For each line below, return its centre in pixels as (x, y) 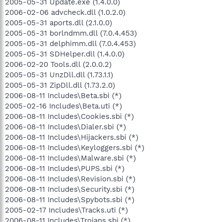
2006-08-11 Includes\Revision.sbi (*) (70, 179)
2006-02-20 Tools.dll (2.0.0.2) (58, 64)
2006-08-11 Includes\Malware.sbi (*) (70, 158)
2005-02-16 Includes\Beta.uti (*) (63, 106)
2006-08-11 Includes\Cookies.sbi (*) (69, 116)
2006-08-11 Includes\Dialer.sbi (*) (65, 127)
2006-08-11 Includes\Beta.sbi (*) (63, 96)
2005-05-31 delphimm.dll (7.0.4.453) (70, 44)
